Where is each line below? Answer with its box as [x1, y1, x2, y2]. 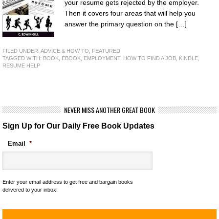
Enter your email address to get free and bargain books [2, 179, 133, 185]
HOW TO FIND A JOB [123, 55, 176, 61]
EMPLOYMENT [84, 55, 120, 61]
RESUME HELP [2, 63, 40, 68]
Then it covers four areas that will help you [65, 9, 196, 17]
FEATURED [92, 48, 120, 54]
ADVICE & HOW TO [41, 48, 89, 54]
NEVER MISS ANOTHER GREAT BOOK [64, 105, 155, 115]
